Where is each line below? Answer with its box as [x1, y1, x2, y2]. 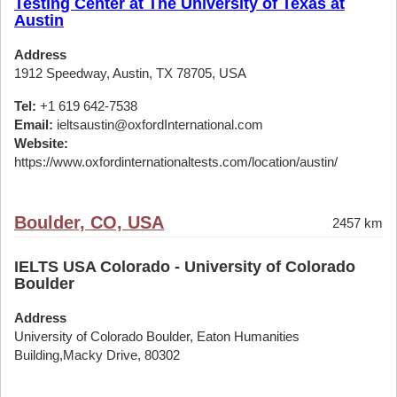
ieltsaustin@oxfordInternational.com [53, 117, 263, 132]
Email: [14, 117, 53, 132]
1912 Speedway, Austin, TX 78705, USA [14, 66, 246, 81]
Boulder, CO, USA [14, 213, 164, 232]
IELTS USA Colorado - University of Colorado [14, 258, 355, 276]
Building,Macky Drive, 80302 [14, 347, 180, 362]
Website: [14, 136, 68, 151]
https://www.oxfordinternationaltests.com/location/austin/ [14, 154, 338, 169]
